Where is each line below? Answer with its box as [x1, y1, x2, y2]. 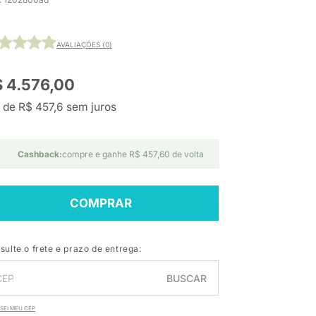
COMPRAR [70, 196, 132, 211]
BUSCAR [166, 272, 207, 284]
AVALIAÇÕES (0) [56, 39, 112, 49]
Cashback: [18, 149, 62, 160]
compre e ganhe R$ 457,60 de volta [62, 149, 204, 160]
